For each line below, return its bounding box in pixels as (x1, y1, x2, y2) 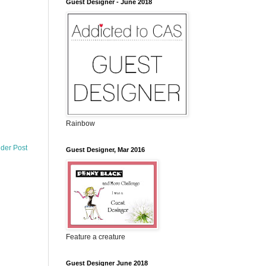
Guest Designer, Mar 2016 (66, 146, 145, 153)
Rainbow (66, 119, 95, 128)
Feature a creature (66, 233, 125, 241)
